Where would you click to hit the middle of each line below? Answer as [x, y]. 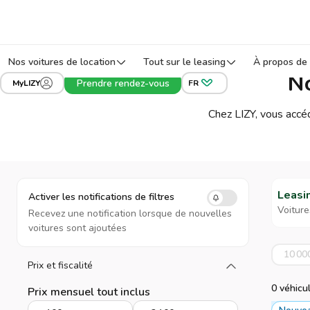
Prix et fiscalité [60, 265]
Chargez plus [195, 267]
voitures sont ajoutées [77, 228]
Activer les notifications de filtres [101, 197]
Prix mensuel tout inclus [89, 292]
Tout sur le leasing [184, 62]
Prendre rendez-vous [123, 83]
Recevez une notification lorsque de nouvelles [130, 213]
